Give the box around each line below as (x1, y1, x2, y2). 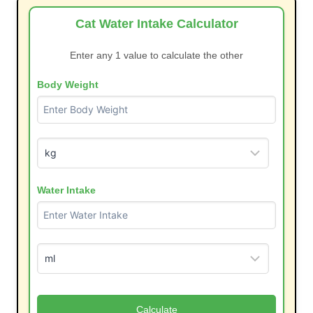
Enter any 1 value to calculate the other (70, 49, 243, 61)
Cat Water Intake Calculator (75, 16, 238, 31)
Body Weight (37, 78, 99, 90)
